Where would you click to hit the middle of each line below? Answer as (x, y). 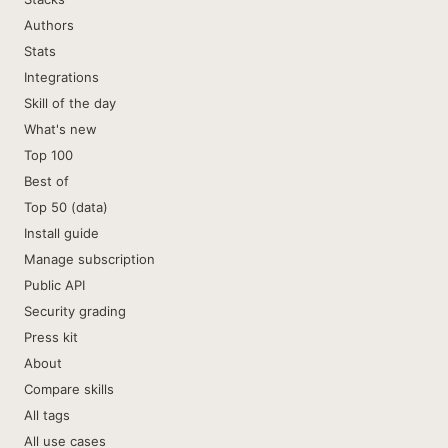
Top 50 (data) (66, 207)
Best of (46, 181)
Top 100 (48, 155)
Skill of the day (70, 103)
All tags (47, 415)
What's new (60, 129)
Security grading (75, 311)
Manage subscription (89, 259)
